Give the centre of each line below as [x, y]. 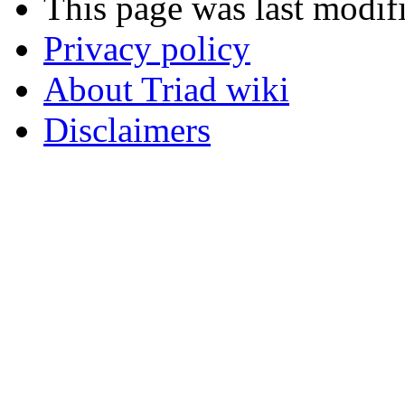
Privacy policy [147, 49]
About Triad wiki [166, 89]
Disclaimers [127, 130]
